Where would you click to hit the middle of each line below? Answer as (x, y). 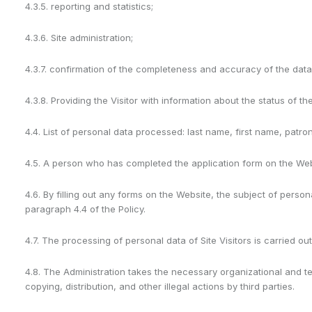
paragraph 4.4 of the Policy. (85, 209)
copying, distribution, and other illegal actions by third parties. (160, 286)
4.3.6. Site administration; (79, 38)
